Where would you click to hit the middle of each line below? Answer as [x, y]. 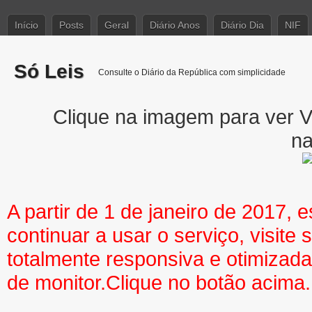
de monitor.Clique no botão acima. [159, 282]
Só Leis [49, 71]
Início [26, 25]
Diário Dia [242, 25]
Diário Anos [175, 25]
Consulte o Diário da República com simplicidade [192, 72]
